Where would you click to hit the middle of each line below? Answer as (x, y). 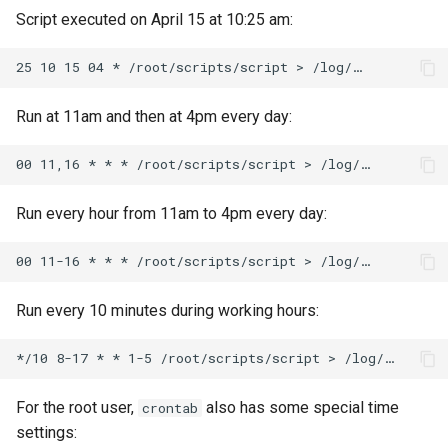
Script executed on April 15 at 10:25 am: (154, 19)
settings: (46, 432)
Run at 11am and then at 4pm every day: (154, 116)
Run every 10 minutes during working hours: (167, 310)
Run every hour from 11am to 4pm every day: (171, 213)
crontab (170, 407)
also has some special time (300, 407)
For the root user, (77, 407)
